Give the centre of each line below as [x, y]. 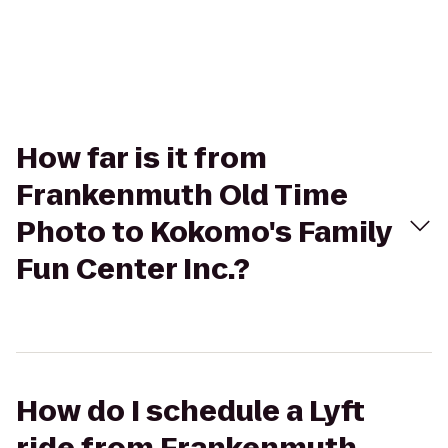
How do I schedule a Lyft [190, 411]
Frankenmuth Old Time [182, 195]
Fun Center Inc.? [133, 269]
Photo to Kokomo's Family [204, 232]
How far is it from [141, 158]
